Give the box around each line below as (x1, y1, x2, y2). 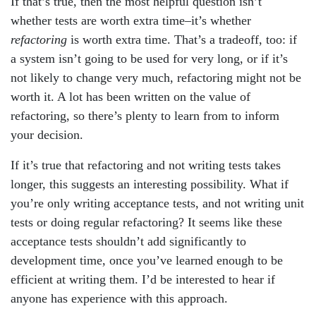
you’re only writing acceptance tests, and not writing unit (11, 196, 304, 210)
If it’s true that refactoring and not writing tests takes (11, 158, 281, 172)
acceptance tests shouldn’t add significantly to (11, 234, 246, 248)
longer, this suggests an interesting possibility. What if (11, 177, 288, 191)
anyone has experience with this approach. (11, 291, 228, 305)
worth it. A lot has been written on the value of (11, 90, 250, 104)
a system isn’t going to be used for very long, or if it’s (11, 51, 288, 66)
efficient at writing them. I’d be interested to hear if (11, 272, 275, 286)
